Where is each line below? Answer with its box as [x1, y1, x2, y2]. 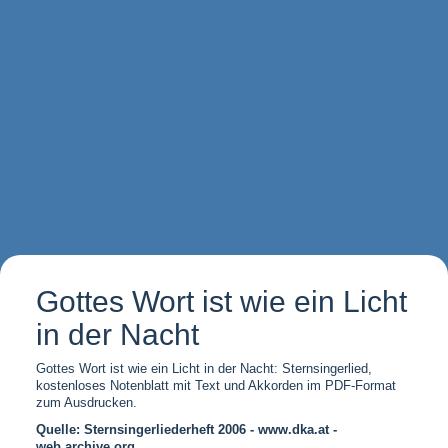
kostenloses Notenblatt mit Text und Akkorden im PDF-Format [35, 378, 396, 393]
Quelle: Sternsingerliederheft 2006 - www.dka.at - [35, 422, 337, 437]
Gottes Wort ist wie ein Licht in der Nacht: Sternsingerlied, [35, 361, 372, 376]
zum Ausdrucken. [35, 395, 137, 410]
